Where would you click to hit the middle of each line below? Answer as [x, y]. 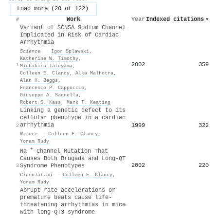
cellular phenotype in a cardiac [73, 118]
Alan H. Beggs [39, 80]
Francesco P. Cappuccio [52, 87]
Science [30, 51]
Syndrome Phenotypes [52, 166]
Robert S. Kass [40, 102]
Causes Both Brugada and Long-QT [73, 158]
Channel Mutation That [71, 151]
